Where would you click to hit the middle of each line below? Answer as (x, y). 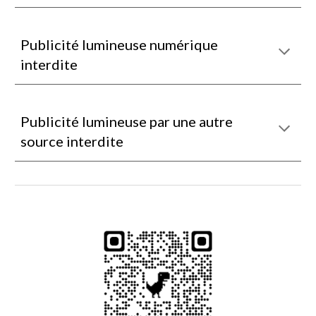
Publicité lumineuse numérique (120, 44)
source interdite (72, 141)
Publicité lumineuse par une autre (127, 121)
